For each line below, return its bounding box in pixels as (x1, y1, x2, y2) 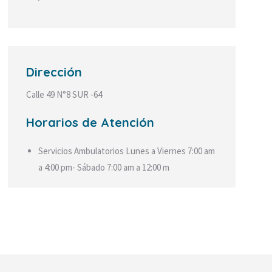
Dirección (26, 64, 83, 80)
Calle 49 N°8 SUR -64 (26, 89, 103, 100)
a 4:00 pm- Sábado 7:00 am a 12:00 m (38, 161, 170, 173)
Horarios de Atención (26, 115, 155, 130)
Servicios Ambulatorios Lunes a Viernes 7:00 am (38, 145, 216, 157)
